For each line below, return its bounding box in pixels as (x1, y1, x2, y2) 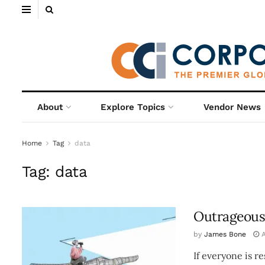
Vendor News (203, 102, 261, 112)
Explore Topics (101, 102, 166, 112)
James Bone (204, 230, 246, 238)
